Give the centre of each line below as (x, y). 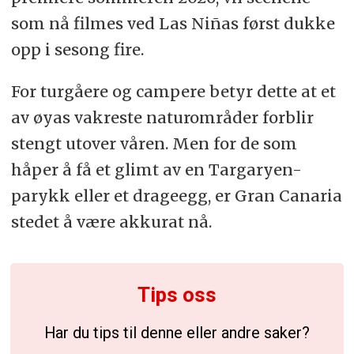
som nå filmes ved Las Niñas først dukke (173, 24)
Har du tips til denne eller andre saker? (177, 332)
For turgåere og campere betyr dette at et (173, 92)
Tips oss (177, 295)
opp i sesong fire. (77, 50)
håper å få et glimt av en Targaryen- (156, 170)
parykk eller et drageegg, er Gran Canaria (176, 196)
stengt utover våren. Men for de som (154, 144)
